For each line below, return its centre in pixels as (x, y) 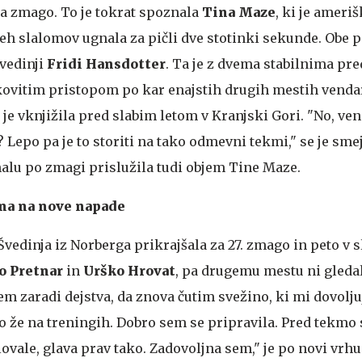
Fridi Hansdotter (106, 63)
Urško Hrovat (129, 270)
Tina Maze (239, 12)
